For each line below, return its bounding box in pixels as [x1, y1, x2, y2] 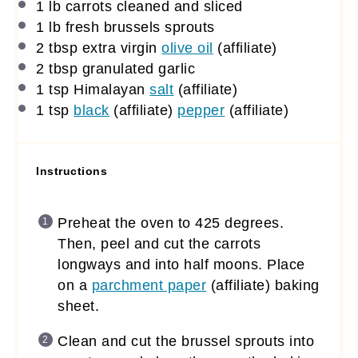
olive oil [161, 39, 213, 56]
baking [270, 276, 320, 293]
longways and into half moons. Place [58, 256, 305, 272]
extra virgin [78, 39, 162, 56]
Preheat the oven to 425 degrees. [58, 214, 284, 231]
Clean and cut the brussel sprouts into [58, 332, 315, 349]
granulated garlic [78, 60, 196, 77]
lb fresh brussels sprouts [44, 18, 215, 35]
